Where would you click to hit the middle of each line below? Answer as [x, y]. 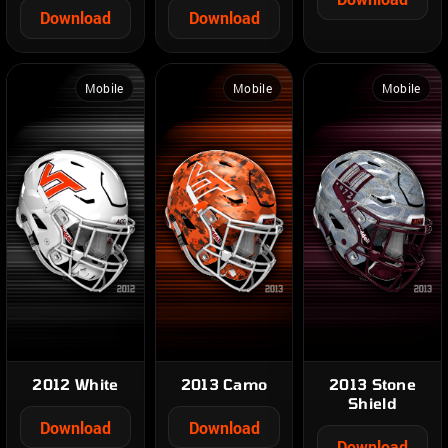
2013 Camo [224, 383]
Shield [372, 402]
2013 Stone [372, 383]
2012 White [75, 383]
